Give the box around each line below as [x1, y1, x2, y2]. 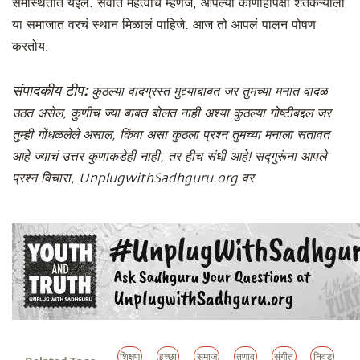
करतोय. [12, 39, 49, 54]
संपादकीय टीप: [12, 80, 92, 100]
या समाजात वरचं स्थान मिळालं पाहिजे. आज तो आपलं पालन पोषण [12, 18, 316, 32]
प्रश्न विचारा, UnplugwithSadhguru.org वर [12, 171, 254, 186]
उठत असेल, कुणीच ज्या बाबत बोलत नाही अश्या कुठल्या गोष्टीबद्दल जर [12, 106, 331, 121]
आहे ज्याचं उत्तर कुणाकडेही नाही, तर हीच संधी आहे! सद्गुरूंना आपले [12, 149, 326, 164]
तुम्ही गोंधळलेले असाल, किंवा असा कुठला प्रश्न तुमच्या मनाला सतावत [12, 128, 329, 142]
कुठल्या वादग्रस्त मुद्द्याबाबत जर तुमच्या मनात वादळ [92, 84, 328, 99]
